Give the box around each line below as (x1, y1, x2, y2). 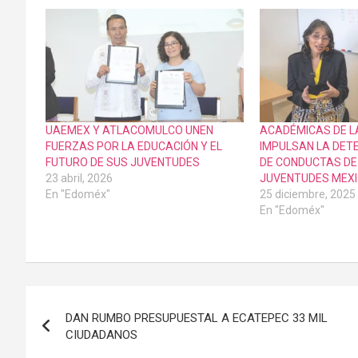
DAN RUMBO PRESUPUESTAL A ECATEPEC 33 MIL (66, 310, 328, 325)
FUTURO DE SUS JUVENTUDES (46, 155, 200, 169)
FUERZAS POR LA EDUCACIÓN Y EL (46, 139, 222, 153)
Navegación (25, 285, 159, 316)
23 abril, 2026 (46, 171, 113, 185)
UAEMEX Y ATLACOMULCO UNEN (46, 123, 213, 137)
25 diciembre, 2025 (260, 187, 356, 201)
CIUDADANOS (66, 327, 137, 342)
